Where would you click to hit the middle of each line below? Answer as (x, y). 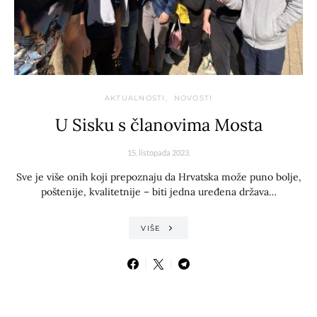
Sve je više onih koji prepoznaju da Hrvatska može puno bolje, (158, 177)
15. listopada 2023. (158, 152)
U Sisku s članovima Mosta (158, 125)
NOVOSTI (193, 98)
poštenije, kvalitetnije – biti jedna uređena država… (158, 192)
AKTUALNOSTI (135, 98)
